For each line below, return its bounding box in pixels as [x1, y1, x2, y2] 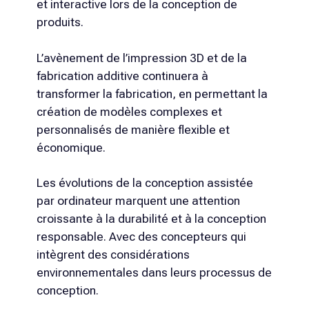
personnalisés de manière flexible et [36, 122, 230, 137]
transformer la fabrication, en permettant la [36, 86, 268, 101]
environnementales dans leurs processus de [36, 266, 272, 280]
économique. [36, 140, 106, 154]
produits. [36, 15, 83, 30]
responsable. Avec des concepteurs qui [36, 230, 246, 244]
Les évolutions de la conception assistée [36, 176, 253, 190]
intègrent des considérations [36, 248, 190, 262]
